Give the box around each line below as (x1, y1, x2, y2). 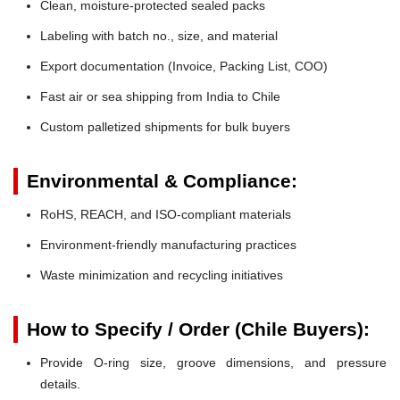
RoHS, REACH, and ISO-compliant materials (40, 206, 291, 221)
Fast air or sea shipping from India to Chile (40, 88, 280, 104)
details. (40, 376, 80, 391)
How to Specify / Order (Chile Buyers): (27, 318, 370, 339)
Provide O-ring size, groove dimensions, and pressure (40, 354, 387, 370)
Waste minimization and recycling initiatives (40, 267, 283, 282)
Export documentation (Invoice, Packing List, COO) (40, 58, 328, 73)
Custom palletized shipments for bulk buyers (40, 119, 290, 134)
